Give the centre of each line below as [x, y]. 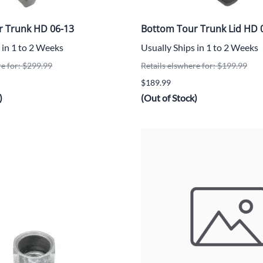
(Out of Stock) [169, 98]
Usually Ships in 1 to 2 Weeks [200, 48]
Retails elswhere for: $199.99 [194, 66]
